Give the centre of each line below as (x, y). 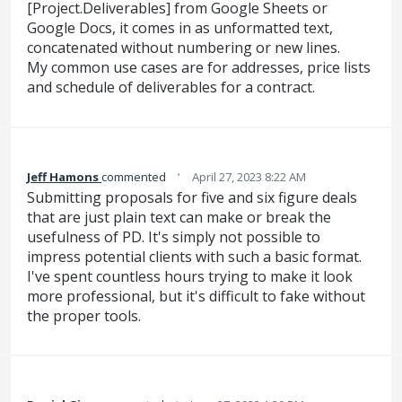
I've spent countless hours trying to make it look (190, 276)
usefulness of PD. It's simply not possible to (174, 236)
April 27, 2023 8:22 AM (249, 176)
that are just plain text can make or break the (179, 217)
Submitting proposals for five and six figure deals (192, 197)
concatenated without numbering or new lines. (184, 48)
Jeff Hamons (63, 176)
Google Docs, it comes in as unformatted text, (180, 28)
